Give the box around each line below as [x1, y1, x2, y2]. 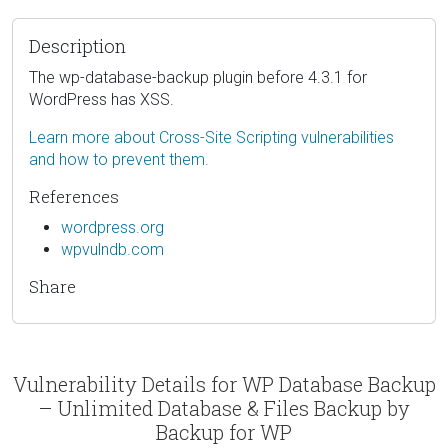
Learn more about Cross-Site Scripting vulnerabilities [29, 127, 394, 147]
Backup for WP [156, 418, 292, 445]
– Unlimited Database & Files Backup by [38, 394, 410, 421]
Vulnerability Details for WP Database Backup [12, 370, 436, 397]
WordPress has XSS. [29, 89, 174, 109]
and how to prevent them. [29, 149, 209, 169]
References [29, 184, 119, 208]
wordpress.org [61, 217, 164, 237]
